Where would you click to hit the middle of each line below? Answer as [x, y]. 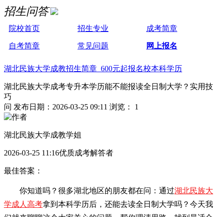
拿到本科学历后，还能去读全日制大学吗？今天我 [128, 204]
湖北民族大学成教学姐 [43, 135]
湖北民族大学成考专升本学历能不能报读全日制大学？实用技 [108, 86]
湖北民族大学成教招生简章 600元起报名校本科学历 [93, 69]
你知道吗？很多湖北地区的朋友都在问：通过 [97, 191]
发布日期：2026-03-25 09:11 [61, 107]
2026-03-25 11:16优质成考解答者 [59, 153]
